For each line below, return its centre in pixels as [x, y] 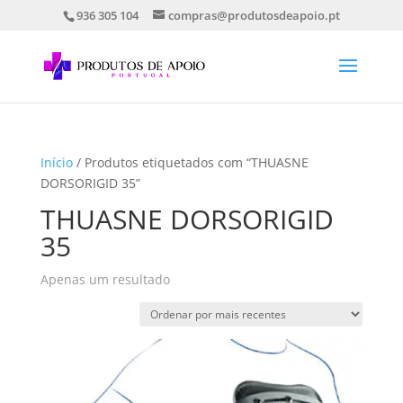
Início [56, 162]
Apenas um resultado [105, 279]
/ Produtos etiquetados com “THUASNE [190, 162]
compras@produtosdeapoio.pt [254, 15]
